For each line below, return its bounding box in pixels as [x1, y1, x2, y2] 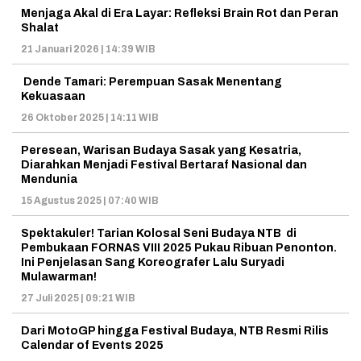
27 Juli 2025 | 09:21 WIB [21, 292, 135, 304]
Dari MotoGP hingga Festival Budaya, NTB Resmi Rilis [21, 324, 329, 337]
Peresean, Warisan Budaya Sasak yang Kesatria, [21, 143, 301, 156]
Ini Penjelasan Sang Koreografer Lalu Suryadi [21, 255, 284, 268]
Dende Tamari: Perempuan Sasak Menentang [21, 75, 282, 88]
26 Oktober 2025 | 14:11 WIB [21, 111, 159, 123]
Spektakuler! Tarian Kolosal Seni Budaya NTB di [21, 226, 297, 239]
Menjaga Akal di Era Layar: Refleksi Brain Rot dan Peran [21, 6, 338, 19]
